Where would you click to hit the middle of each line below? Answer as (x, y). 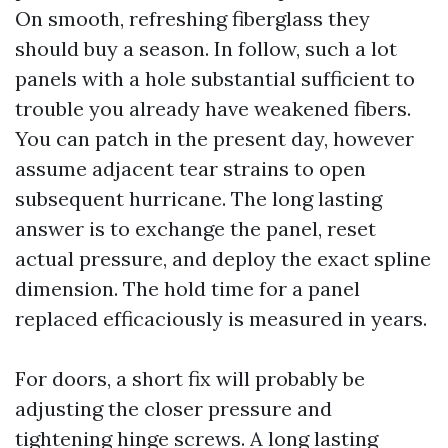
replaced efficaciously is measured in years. (221, 318)
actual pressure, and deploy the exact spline (223, 258)
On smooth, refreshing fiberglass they (192, 18)
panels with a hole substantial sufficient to (215, 78)
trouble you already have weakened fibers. (213, 108)
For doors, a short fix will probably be (190, 378)
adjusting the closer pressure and (173, 408)
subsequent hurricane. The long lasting (198, 198)
